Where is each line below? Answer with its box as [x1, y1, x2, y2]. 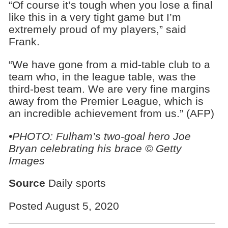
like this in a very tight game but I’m [8, 11, 181, 23]
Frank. [8, 36, 40, 48]
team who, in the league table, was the [8, 70, 196, 82]
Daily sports [45, 177, 106, 189]
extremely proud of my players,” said [8, 23, 186, 36]
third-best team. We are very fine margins [8, 82, 210, 95]
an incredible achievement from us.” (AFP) [8, 107, 214, 119]
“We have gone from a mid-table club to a [8, 58, 210, 70]
